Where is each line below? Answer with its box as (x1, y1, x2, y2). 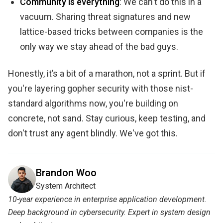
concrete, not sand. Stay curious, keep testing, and (8, 113, 206, 124)
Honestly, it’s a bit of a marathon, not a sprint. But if (8, 68, 206, 79)
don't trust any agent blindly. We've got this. (8, 128, 178, 139)
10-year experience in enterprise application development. (8, 195, 207, 205)
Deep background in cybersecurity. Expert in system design (8, 208, 211, 218)
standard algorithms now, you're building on (8, 98, 178, 109)
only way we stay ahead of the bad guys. (20, 41, 178, 52)
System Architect (36, 181, 96, 191)
